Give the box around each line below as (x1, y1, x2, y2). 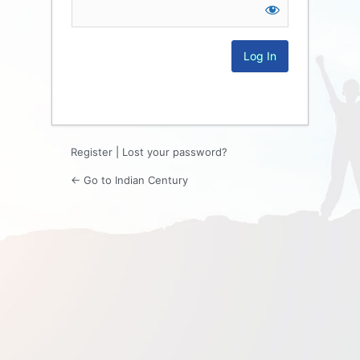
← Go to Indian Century (71, 173, 188, 186)
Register (71, 145, 112, 158)
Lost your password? (122, 145, 227, 158)
